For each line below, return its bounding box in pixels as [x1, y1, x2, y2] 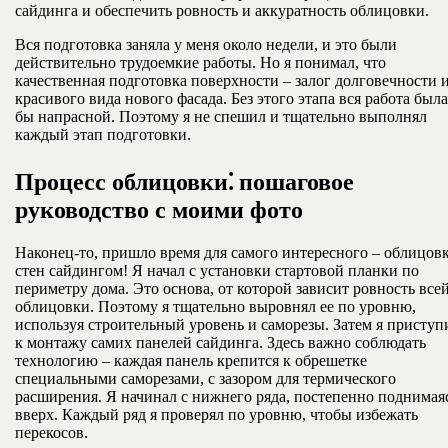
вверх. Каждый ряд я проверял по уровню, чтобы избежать [15, 406, 418, 424]
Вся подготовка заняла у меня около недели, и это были [15, 36, 397, 54]
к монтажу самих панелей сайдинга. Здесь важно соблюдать [15, 334, 426, 352]
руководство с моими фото [15, 197, 303, 224]
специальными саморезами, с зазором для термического [15, 370, 396, 388]
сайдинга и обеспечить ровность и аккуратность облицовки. [15, 2, 429, 20]
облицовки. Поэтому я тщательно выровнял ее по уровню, [15, 298, 416, 316]
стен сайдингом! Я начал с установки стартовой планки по [15, 262, 419, 280]
